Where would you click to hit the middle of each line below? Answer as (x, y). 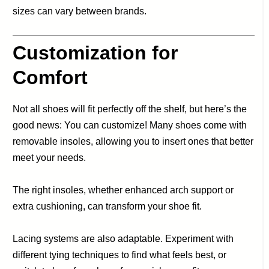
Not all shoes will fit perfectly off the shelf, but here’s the (130, 109)
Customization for (95, 53)
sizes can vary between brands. (80, 11)
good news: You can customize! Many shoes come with (130, 125)
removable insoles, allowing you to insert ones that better (133, 142)
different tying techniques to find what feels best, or (120, 255)
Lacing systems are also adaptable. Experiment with (123, 239)
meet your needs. (50, 158)
